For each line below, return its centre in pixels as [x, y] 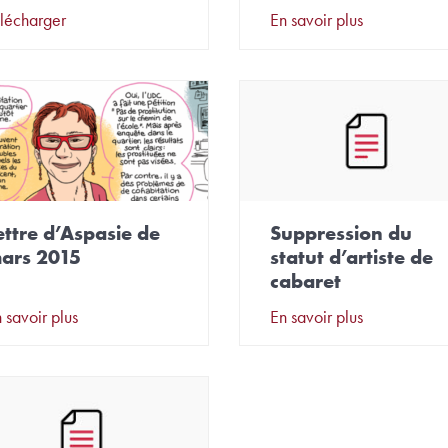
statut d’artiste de [351, 256]
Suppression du [340, 232]
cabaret [305, 280]
